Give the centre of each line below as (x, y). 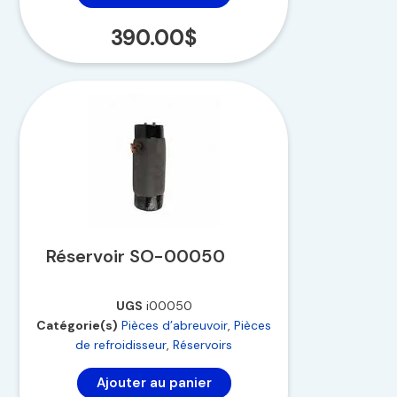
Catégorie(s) (78, 326)
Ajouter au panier (154, 383)
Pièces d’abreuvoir (175, 326)
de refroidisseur (121, 345)
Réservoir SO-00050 (135, 257)
